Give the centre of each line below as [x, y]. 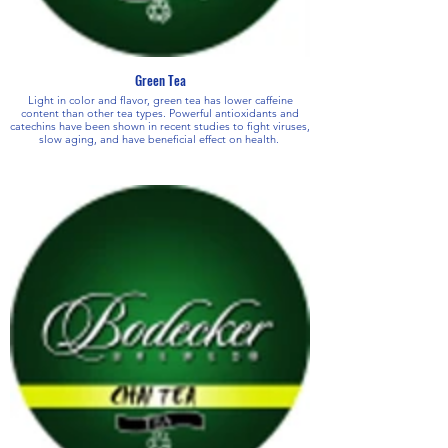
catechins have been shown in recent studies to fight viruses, [160, 125]
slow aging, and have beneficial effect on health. [160, 138]
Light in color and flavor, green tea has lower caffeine [160, 99]
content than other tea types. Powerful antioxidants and [95, 112]
